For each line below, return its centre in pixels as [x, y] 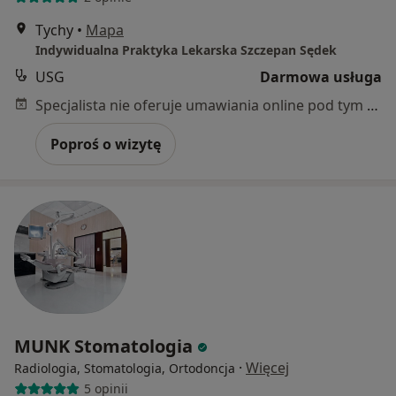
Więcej [267, 367]
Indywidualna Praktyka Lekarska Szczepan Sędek [186, 49]
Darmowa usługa [321, 76]
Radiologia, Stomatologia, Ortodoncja [125, 368]
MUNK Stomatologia [106, 346]
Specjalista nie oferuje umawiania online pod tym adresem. [373, 105]
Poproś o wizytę [106, 144]
